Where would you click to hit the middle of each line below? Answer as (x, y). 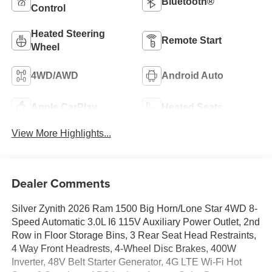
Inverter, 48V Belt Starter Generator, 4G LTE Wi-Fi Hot (126, 262)
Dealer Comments (61, 183)
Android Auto (192, 76)
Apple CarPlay (64, 107)
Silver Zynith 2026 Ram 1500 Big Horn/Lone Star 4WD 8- (134, 208)
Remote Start (192, 41)
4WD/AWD (54, 76)
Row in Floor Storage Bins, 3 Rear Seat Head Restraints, (134, 235)
